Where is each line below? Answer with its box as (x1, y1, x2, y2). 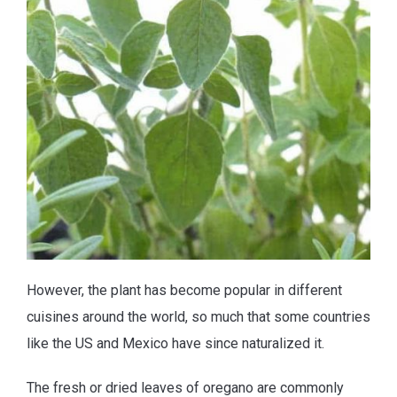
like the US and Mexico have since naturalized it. (27, 335, 324, 353)
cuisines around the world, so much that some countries (27, 308, 370, 326)
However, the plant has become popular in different (27, 282, 342, 300)
